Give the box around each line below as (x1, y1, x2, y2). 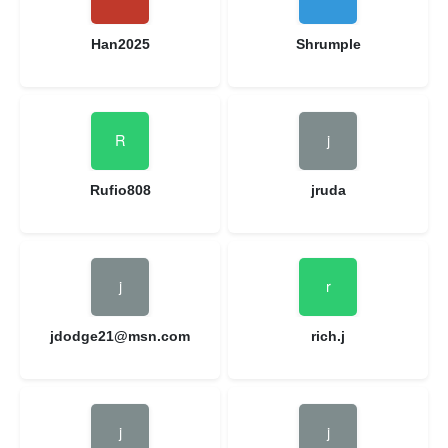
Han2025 (90, 35, 150, 52)
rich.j (311, 327, 345, 344)
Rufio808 (89, 181, 151, 198)
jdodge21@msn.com (50, 327, 190, 344)
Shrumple (295, 35, 361, 52)
